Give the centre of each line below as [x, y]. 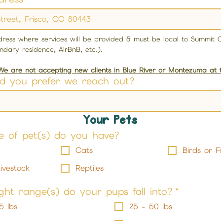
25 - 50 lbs [150, 206]
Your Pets [110, 121]
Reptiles [89, 168]
